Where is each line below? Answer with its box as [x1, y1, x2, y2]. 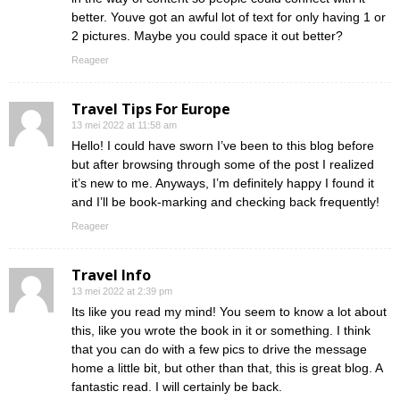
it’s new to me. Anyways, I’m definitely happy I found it [71, 176, 374, 191]
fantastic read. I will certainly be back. [71, 379, 282, 395]
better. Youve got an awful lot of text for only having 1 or [71, 10, 386, 25]
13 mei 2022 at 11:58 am [71, 120, 177, 131]
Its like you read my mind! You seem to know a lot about [71, 304, 387, 320]
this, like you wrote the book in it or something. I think [71, 323, 371, 338]
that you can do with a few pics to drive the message [71, 342, 367, 357]
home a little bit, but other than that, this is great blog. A [71, 361, 382, 376]
